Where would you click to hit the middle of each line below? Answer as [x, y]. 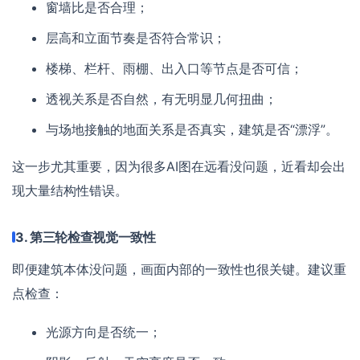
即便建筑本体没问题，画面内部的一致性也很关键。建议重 [179, 269]
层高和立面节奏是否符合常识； [136, 37]
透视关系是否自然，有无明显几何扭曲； [162, 98]
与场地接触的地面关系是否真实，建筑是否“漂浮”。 [192, 129]
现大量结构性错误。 [70, 190]
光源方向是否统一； [104, 331]
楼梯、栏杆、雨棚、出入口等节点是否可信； [175, 68]
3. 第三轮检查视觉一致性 [86, 237]
